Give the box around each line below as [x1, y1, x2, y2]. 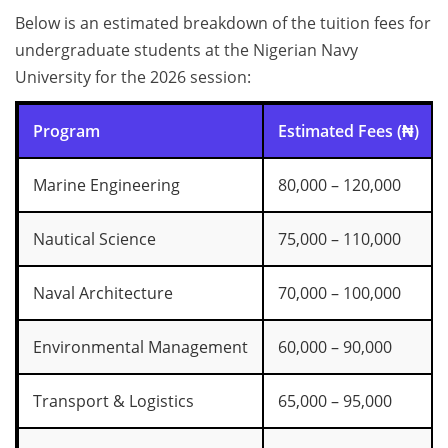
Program [33, 120, 100, 143]
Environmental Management [33, 336, 248, 359]
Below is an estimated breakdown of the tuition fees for [15, 12, 431, 35]
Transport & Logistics [33, 390, 194, 413]
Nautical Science [33, 228, 156, 251]
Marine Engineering [33, 174, 180, 197]
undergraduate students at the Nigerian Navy [15, 39, 358, 62]
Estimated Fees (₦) [278, 120, 419, 143]
